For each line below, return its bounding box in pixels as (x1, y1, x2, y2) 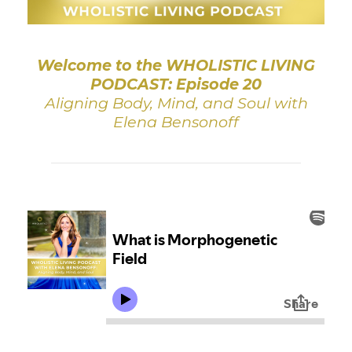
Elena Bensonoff (113, 112, 239, 131)
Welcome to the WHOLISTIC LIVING (37, 55, 315, 75)
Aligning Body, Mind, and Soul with (44, 93, 308, 112)
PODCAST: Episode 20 (90, 74, 262, 93)
